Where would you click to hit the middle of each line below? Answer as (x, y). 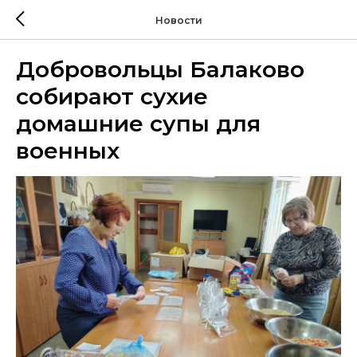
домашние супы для (138, 124)
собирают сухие (112, 96)
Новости (178, 20)
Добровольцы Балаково (160, 69)
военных (68, 151)
